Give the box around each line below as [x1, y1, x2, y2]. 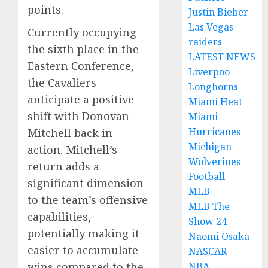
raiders [188, 35, 223, 48]
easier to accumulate [28, 242, 138, 257]
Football [188, 170, 226, 183]
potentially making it [28, 226, 139, 240]
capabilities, [28, 209, 91, 224]
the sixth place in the [28, 41, 139, 56]
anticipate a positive [28, 92, 134, 106]
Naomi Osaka [188, 230, 250, 243]
